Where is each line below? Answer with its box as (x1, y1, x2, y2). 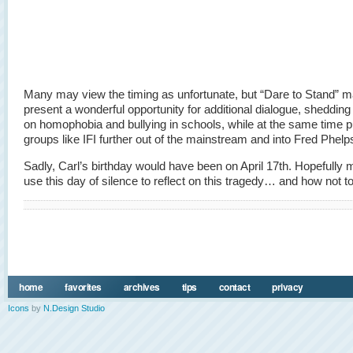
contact (218, 280, 250, 294)
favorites (65, 280, 102, 294)
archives (123, 280, 160, 294)
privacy (272, 280, 303, 294)
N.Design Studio (43, 303, 105, 313)
